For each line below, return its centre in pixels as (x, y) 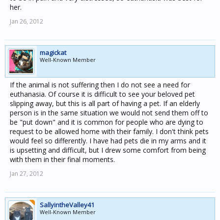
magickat (53, 53)
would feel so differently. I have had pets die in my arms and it (108, 141)
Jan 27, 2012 (27, 174)
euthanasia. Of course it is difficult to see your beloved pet (102, 94)
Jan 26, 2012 (27, 21)
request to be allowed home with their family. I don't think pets (109, 131)
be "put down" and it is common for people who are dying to (107, 122)
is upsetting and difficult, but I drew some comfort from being (108, 150)
